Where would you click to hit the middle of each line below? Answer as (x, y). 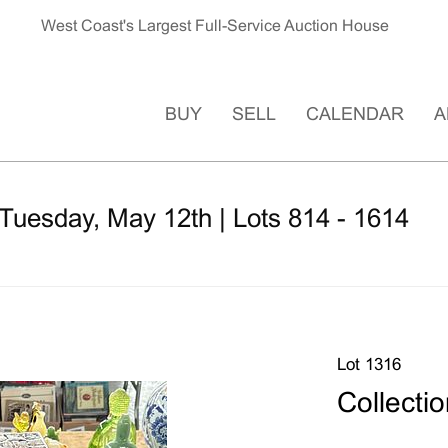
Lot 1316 (368, 366)
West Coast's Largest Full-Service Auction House (215, 26)
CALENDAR (355, 115)
